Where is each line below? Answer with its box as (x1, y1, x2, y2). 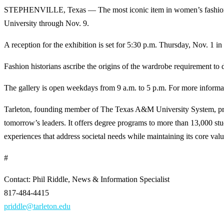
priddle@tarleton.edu (4, 201, 70, 210)
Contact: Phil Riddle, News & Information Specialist (4, 174, 169, 183)
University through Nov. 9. (4, 18, 89, 27)
